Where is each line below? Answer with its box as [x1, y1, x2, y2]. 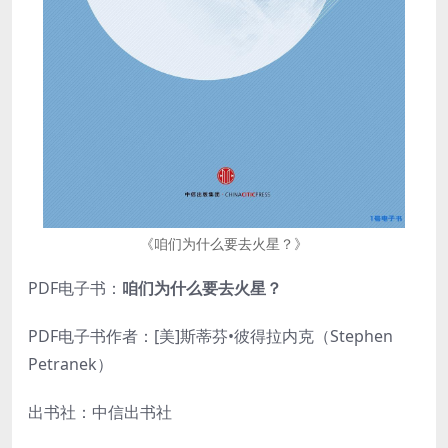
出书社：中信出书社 [28, 400, 172, 423]
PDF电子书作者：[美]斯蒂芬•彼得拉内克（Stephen [28, 324, 393, 347]
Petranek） [28, 352, 113, 375]
